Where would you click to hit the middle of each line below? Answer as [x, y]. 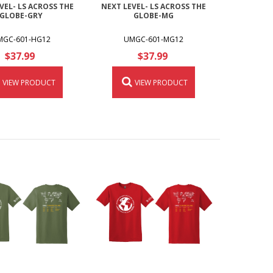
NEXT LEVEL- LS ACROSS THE [154, 7]
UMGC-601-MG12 [154, 40]
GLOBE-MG [154, 16]
